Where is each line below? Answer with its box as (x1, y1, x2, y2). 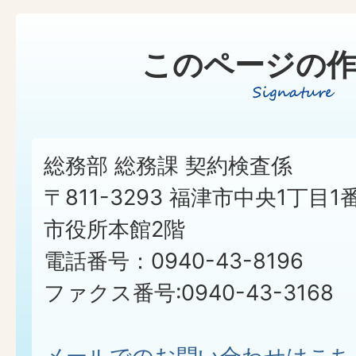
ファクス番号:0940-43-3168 (44, 280, 334, 306)
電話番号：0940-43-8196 (44, 248, 304, 274)
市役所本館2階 (44, 216, 185, 242)
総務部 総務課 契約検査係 (44, 153, 292, 179)
